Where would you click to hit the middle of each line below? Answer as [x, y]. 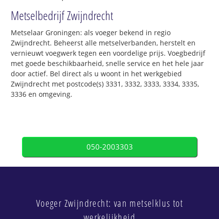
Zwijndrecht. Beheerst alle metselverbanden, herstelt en [103, 43]
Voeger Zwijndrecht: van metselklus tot [109, 203]
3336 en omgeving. [42, 94]
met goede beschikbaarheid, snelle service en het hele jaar [108, 63]
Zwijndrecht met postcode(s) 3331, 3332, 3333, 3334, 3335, [105, 84]
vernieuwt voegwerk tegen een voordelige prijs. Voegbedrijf [108, 53]
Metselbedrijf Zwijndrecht [62, 15]
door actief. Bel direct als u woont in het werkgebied [97, 73]
